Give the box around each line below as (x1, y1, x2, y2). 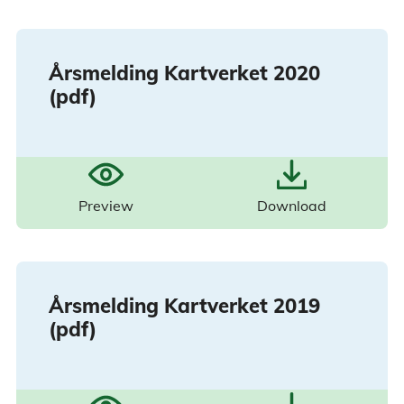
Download (256, 197, 326, 216)
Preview (78, 197, 133, 216)
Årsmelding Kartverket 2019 (49, 293, 320, 319)
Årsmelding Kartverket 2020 (49, 60, 320, 87)
